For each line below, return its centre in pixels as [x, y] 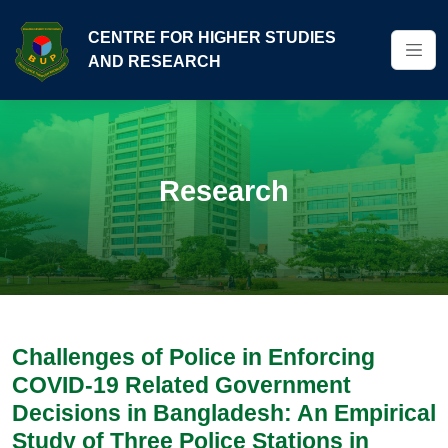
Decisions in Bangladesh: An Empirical [224, 413]
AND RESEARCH [154, 61]
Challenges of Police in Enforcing [193, 357]
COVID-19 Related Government [181, 385]
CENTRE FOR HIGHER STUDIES [212, 37]
